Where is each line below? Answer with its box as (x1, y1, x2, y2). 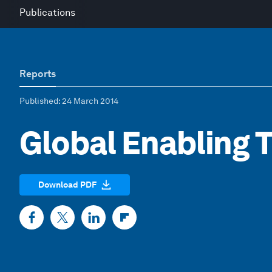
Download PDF (38, 179, 97, 189)
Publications (19, 7, 75, 18)
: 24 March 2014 (58, 96, 118, 106)
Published (19, 96, 58, 106)
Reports (19, 68, 56, 80)
